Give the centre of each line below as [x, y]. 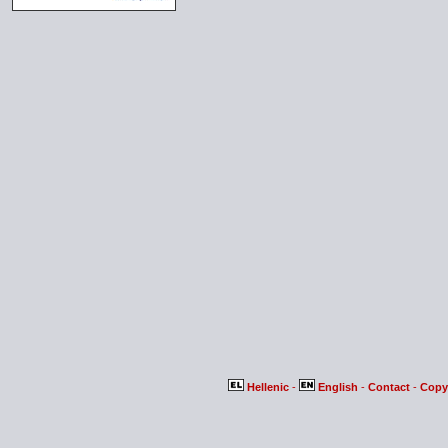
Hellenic [267, 387]
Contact [390, 387]
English [337, 387]
